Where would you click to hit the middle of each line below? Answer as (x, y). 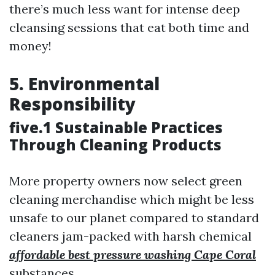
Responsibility (72, 104)
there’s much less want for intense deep (125, 9)
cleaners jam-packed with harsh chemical (130, 236)
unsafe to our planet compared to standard (134, 218)
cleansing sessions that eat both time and (129, 27)
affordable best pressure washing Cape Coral (133, 254)
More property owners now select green (126, 181)
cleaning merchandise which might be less (132, 199)
